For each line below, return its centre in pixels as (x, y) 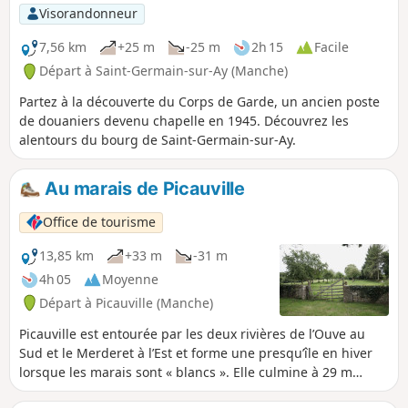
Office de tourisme (100, 222)
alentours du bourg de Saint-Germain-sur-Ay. (158, 140)
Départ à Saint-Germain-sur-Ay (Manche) (163, 71)
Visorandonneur (88, 14)
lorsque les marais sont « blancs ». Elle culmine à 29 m (186, 372)
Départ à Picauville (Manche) (126, 302)
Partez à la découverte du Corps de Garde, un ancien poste (199, 102)
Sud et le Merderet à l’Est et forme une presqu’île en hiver (196, 352)
